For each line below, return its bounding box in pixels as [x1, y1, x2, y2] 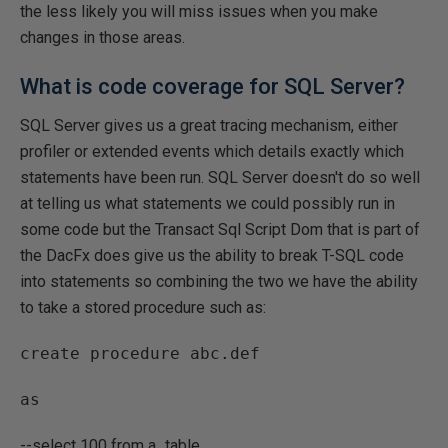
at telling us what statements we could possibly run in [20, 194, 395, 213]
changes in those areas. [20, 28, 185, 47]
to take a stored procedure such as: [20, 298, 266, 317]
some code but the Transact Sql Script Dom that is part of [20, 220, 420, 239]
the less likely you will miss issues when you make [20, 2, 378, 21]
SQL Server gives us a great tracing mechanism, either [20, 116, 398, 135]
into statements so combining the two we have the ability [20, 272, 418, 291]
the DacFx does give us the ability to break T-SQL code [20, 246, 404, 265]
